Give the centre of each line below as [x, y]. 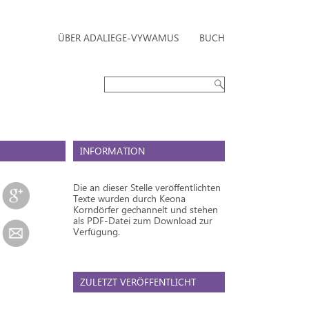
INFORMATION [112, 150]
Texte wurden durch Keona [129, 198]
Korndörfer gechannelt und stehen [146, 209]
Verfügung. [97, 231]
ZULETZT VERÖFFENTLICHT [138, 281]
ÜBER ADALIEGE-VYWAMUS [118, 38]
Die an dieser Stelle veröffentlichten [147, 187]
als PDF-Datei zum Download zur [143, 220]
